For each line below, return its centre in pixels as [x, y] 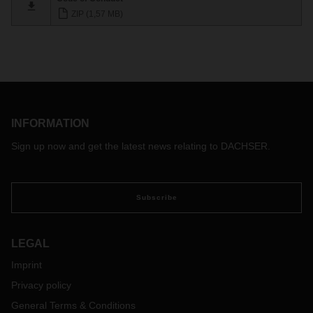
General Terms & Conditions [73, 305]
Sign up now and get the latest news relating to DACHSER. [141, 146]
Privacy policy [41, 285]
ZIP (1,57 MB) [96, 14]
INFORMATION [50, 123]
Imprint [27, 265]
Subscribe [156, 197]
